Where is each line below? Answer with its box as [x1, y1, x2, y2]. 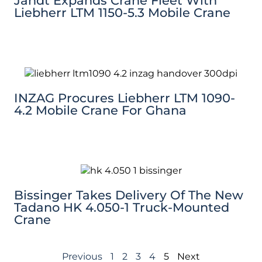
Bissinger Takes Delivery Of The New [14, 189, 243, 204]
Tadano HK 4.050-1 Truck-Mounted [14, 201, 229, 216]
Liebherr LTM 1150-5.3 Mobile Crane [14, 6, 230, 21]
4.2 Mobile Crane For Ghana [14, 104, 187, 119]
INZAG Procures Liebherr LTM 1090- [14, 91, 235, 106]
